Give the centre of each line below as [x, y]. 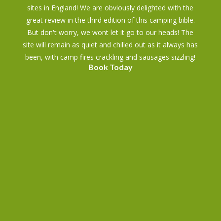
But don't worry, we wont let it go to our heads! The [110, 32]
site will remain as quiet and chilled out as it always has [110, 44]
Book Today [110, 67]
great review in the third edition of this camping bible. [110, 20]
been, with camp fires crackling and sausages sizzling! [110, 57]
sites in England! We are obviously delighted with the [110, 7]
